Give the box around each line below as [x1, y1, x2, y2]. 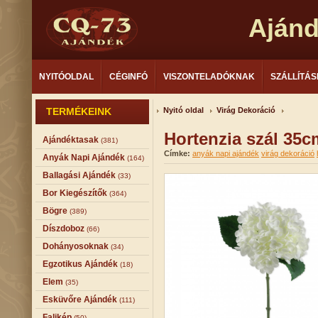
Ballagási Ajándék [43, 170, 116, 180]
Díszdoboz [43, 224, 84, 234]
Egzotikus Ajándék [43, 259, 118, 269]
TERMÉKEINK [46, 106, 111, 117]
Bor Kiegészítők [43, 188, 107, 198]
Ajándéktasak [43, 135, 99, 145]
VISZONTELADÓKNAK [163, 72, 255, 82]
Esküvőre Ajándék [43, 295, 117, 305]
